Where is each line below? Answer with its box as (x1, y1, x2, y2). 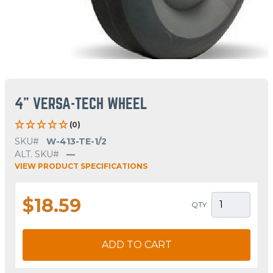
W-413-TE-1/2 (46, 135, 107, 147)
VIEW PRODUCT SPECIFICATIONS (15, 161, 147, 171)
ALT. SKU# (15, 148, 59, 160)
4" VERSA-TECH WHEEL (15, 96, 147, 112)
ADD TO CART (101, 238, 172, 250)
